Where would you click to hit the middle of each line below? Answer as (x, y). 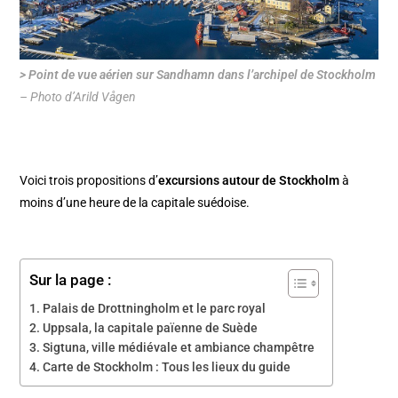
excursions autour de (219, 180)
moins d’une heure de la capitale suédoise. (135, 202)
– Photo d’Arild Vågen (78, 96)
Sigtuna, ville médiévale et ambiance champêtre (179, 347)
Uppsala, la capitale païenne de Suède (151, 327)
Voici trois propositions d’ (89, 180)
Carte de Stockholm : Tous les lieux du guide (167, 366)
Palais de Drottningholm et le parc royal (155, 308)
